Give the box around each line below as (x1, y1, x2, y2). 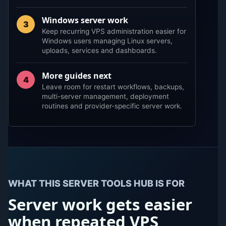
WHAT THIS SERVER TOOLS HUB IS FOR (8, 178, 185, 189)
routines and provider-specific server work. (42, 101, 183, 110)
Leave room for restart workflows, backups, (42, 82, 185, 91)
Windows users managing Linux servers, (42, 36, 173, 45)
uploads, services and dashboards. (42, 46, 157, 54)
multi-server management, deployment (42, 92, 169, 100)
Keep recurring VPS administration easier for (42, 27, 187, 35)
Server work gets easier (8, 193, 192, 215)
